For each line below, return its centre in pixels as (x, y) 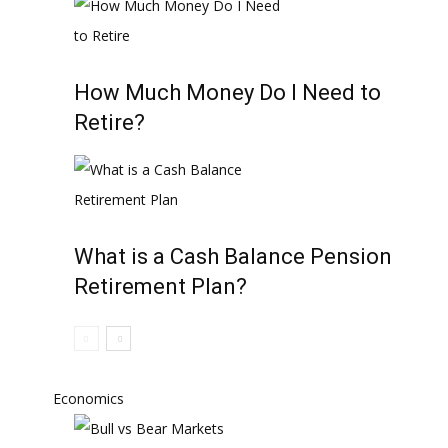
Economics (88, 398)
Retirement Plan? (160, 286)
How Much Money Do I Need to (227, 92)
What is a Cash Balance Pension (233, 256)
